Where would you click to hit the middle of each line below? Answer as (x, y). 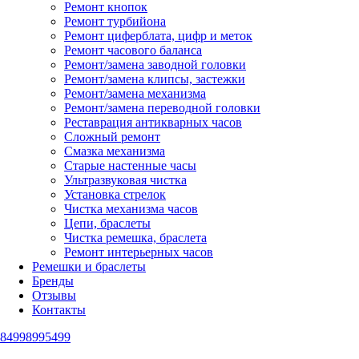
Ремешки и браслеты (89, 266)
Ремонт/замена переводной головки (162, 108)
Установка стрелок (115, 194)
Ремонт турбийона (115, 21)
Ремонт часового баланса (133, 50)
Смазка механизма (115, 151)
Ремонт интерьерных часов (139, 252)
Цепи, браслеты (107, 223)
